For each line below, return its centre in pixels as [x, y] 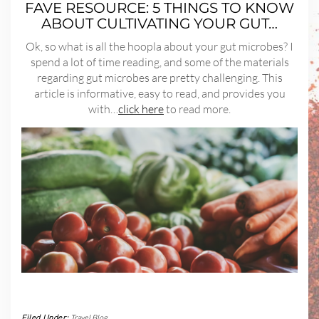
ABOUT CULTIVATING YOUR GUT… [159, 24]
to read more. [197, 109]
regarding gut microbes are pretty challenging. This [159, 78]
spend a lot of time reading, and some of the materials [159, 62]
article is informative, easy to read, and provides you [159, 94]
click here [141, 109]
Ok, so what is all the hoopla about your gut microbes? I [159, 47]
